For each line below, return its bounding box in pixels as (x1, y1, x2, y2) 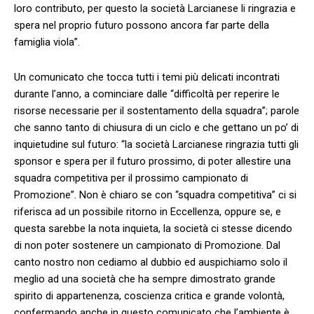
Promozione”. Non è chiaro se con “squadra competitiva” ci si (14, 188, 296, 201)
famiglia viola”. (14, 35, 80, 48)
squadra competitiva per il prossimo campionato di (14, 171, 248, 184)
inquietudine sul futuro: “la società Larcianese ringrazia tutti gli (14, 137, 299, 151)
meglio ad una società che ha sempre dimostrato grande (14, 272, 275, 285)
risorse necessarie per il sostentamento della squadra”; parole (14, 104, 299, 117)
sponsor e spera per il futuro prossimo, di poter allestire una (14, 154, 291, 168)
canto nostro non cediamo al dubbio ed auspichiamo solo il (14, 255, 287, 268)
